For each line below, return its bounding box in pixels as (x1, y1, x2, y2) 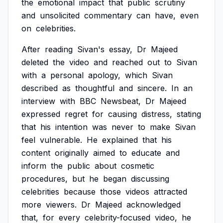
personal (50, 70, 84, 80)
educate (131, 148, 161, 158)
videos (125, 187, 149, 197)
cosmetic (121, 161, 154, 171)
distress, (141, 109, 172, 119)
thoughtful (75, 83, 114, 93)
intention (55, 122, 88, 132)
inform (21, 161, 46, 171)
